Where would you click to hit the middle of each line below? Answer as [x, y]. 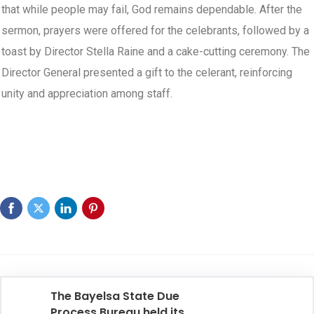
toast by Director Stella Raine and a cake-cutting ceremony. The [156, 52]
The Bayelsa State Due [115, 296]
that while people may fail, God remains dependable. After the [152, 10]
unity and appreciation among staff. [87, 94]
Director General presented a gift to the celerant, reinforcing [147, 73]
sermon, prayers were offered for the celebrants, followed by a [155, 31]
